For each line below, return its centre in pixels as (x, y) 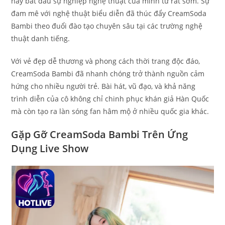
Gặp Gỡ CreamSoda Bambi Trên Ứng (100, 135)
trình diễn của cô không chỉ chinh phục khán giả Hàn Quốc (110, 99)
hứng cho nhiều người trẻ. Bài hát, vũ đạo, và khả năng (103, 86)
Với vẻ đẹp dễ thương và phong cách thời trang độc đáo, (106, 61)
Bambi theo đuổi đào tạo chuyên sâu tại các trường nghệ (107, 26)
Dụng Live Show (50, 149)
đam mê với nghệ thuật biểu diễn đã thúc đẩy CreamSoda (109, 14)
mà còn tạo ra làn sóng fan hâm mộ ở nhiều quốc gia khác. (110, 111)
